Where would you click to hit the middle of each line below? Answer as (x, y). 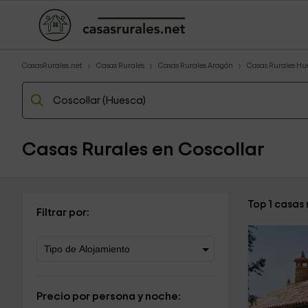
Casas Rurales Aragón (196, 66)
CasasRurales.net (52, 66)
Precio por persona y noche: (109, 296)
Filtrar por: (63, 212)
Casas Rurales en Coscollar (143, 150)
